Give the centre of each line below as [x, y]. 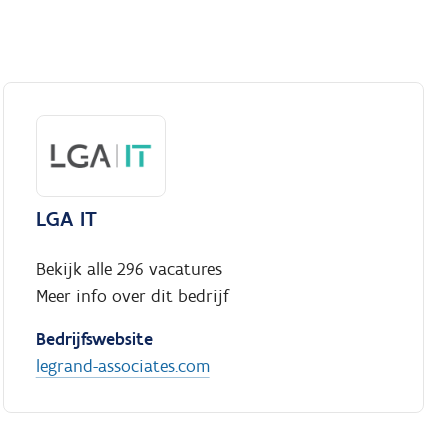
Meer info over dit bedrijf [132, 296]
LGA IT [66, 219]
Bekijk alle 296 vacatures [128, 269]
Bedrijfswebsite [94, 339]
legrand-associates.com [122, 366]
